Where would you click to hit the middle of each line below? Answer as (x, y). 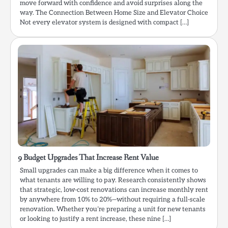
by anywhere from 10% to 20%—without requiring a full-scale (112, 200)
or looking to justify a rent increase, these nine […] (95, 219)
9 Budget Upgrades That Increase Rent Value (88, 158)
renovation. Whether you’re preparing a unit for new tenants (113, 209)
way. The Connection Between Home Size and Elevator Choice (114, 13)
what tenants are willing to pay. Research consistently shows (113, 180)
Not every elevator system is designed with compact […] (104, 23)
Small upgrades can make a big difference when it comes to (109, 171)
